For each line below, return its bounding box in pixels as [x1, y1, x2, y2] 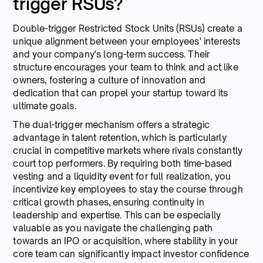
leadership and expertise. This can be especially [13, 209, 221, 221]
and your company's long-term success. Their [13, 48, 210, 60]
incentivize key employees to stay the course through [13, 183, 243, 195]
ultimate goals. [13, 100, 76, 112]
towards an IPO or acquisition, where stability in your [13, 235, 238, 247]
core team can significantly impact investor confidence [13, 248, 249, 259]
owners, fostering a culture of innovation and [13, 74, 206, 86]
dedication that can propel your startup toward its [13, 87, 228, 99]
